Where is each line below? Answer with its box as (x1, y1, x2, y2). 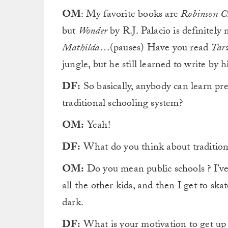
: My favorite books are (81, 7, 181, 24)
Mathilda (62, 40, 100, 58)
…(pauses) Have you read (99, 40, 211, 58)
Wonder (78, 23, 108, 41)
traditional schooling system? (62, 96, 183, 113)
